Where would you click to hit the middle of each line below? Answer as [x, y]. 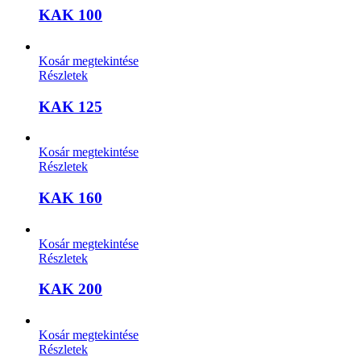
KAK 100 [71, 15]
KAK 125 [71, 106]
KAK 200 [71, 289]
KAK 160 [71, 198]
